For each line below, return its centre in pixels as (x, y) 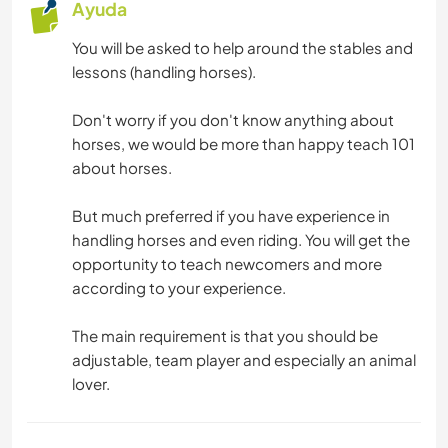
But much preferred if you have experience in (231, 216)
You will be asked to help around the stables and (242, 48)
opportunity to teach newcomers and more (227, 264)
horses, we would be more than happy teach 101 (243, 144)
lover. (91, 384)
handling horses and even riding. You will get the (241, 240)
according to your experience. (179, 288)
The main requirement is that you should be (225, 336)
